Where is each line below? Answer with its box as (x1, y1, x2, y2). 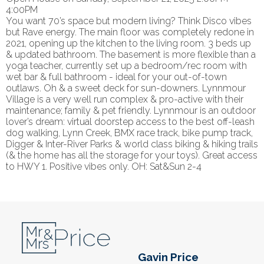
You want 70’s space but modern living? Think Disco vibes (6, 15, 252, 27)
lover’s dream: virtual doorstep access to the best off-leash (6, 116, 255, 128)
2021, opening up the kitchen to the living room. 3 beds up (6, 38, 251, 49)
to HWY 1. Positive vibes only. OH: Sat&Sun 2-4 (6, 161, 202, 173)
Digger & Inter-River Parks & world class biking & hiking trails (6, 138, 258, 150)
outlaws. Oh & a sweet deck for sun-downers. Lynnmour (6, 82, 246, 94)
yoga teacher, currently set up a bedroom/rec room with (6, 60, 247, 72)
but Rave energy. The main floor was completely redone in (6, 27, 254, 38)
